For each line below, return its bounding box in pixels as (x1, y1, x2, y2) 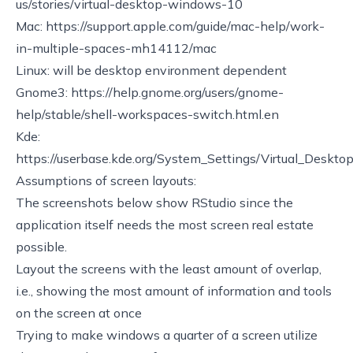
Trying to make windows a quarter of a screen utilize (16, 326, 318, 343)
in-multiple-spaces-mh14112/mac (16, 39, 217, 56)
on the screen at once (16, 304, 142, 321)
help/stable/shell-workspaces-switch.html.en (16, 106, 279, 122)
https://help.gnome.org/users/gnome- (71, 84, 284, 100)
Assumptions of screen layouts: (16, 172, 196, 188)
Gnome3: (16, 84, 71, 100)
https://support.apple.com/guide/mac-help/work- (46, 17, 325, 34)
